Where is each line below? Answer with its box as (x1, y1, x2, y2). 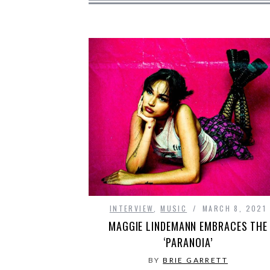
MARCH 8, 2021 (202, 203, 267, 214)
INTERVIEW (109, 203, 154, 214)
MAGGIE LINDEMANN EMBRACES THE (108, 218, 268, 234)
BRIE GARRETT (163, 256, 228, 265)
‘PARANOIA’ (163, 234, 213, 251)
